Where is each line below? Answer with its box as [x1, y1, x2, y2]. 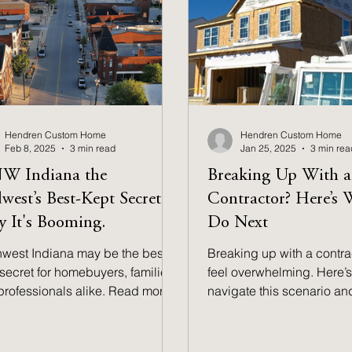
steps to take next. [207, 302, 309, 317]
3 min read [70, 142, 116, 154]
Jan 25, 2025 [240, 142, 297, 154]
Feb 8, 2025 [5, 142, 57, 154]
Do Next [207, 214, 269, 232]
